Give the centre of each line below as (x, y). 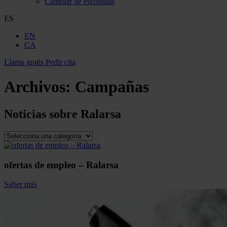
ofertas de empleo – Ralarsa (61, 165)
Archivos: (40, 87)
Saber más (21, 184)
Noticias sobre (42, 114)
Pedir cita (61, 62)
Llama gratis (24, 62)
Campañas (112, 87)
